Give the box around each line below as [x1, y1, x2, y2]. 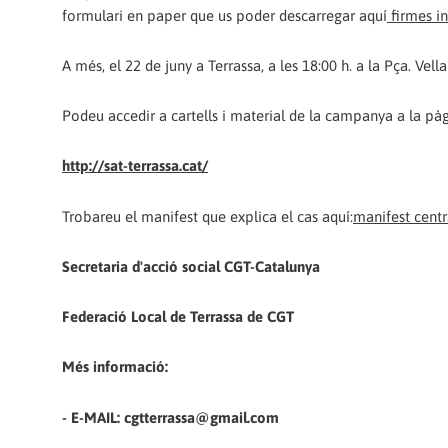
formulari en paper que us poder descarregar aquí [62, 6, 387, 24]
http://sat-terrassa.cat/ [62, 157, 208, 175]
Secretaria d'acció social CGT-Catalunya [62, 257, 320, 275]
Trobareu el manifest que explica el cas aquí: [62, 207, 353, 225]
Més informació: [62, 358, 168, 376]
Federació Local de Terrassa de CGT [62, 308, 294, 326]
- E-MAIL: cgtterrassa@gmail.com [62, 408, 279, 426]
